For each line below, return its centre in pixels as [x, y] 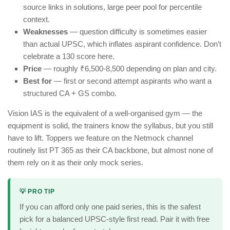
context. [36, 20]
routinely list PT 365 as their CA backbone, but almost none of [110, 150]
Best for [37, 81]
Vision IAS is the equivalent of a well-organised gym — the [105, 113]
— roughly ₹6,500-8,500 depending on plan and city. [129, 69]
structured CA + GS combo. [70, 93]
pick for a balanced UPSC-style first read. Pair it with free [114, 219]
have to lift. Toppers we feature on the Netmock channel [100, 138]
